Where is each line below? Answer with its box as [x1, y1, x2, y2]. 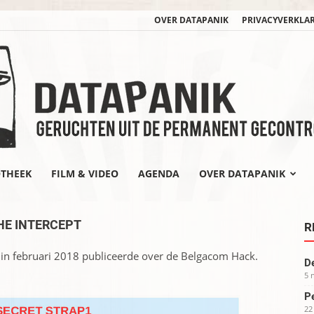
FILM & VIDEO [51, 167, 118, 180]
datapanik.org [156, 195, 223, 209]
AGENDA [138, 167, 179, 180]
